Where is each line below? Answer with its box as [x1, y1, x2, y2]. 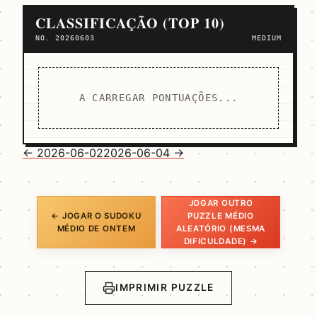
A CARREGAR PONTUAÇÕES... [79, 91, 238, 103]
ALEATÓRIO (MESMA [175, 223, 266, 234]
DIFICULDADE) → [183, 236, 258, 246]
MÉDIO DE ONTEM [57, 223, 136, 234]
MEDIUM [251, 33, 282, 42]
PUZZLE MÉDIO [188, 210, 254, 221]
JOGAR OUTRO [188, 197, 253, 208]
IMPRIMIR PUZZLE [115, 282, 214, 294]
